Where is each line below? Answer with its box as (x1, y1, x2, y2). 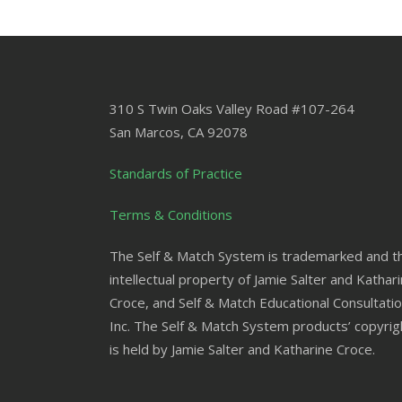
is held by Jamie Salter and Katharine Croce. (109, 340, 375, 358)
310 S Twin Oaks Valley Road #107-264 (109, 100, 354, 118)
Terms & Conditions (109, 205, 232, 223)
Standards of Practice (109, 164, 242, 182)
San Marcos (109, 123, 180, 141)
